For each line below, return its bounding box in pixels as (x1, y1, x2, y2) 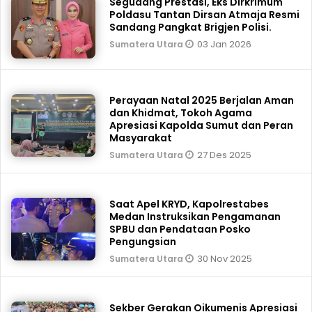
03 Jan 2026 (197, 38, 252, 51)
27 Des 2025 (197, 148, 252, 162)
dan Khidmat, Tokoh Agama (109, 106, 253, 120)
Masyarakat (109, 131, 173, 145)
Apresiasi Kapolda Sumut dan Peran (109, 118, 294, 132)
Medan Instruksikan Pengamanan (109, 210, 281, 224)
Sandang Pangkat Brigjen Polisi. (109, 20, 272, 34)
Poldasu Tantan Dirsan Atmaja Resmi (109, 8, 300, 22)
